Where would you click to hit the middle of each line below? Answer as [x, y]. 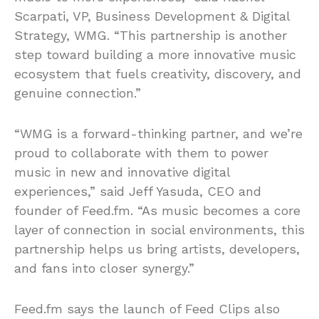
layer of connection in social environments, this [159, 229]
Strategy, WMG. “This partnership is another [151, 35]
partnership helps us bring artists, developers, [157, 249]
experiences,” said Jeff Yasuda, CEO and [138, 191]
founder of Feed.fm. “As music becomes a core [157, 210]
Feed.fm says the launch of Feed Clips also [147, 308]
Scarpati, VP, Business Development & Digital [152, 16]
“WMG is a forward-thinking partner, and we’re [158, 133]
